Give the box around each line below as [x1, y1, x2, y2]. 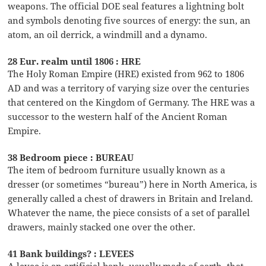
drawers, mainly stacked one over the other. [8, 220, 196, 233]
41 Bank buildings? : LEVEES [8, 247, 135, 259]
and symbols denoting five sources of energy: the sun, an [8, 14, 251, 26]
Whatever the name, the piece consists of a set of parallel [8, 206, 251, 218]
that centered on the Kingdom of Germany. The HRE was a [8, 96, 255, 108]
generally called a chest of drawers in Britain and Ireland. [8, 192, 254, 204]
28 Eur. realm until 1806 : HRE [8, 55, 141, 67]
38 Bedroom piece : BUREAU [8, 151, 134, 163]
